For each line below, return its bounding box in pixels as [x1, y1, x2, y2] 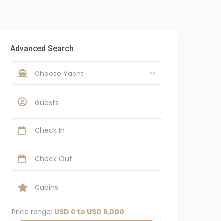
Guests [34, 98, 59, 108]
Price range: [11, 207, 52, 217]
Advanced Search [10, 44, 74, 54]
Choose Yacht [34, 69, 84, 79]
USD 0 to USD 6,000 [54, 207, 124, 217]
